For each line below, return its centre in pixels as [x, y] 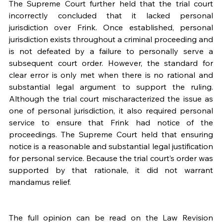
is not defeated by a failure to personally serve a [111, 51]
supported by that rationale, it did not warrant [111, 170]
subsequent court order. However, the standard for [111, 63]
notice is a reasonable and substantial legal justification [111, 146]
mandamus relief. [41, 182]
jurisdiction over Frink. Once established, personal [111, 27]
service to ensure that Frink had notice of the [111, 122]
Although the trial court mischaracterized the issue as [111, 98]
